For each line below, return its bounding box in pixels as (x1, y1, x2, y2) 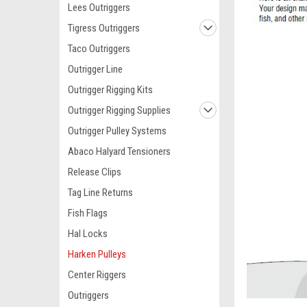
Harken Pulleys (68, 248, 126, 260)
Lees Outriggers (68, 1, 130, 14)
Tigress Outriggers (68, 22, 140, 34)
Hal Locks (68, 228, 108, 240)
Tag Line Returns (68, 186, 133, 199)
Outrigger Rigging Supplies (68, 104, 171, 116)
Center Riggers (68, 269, 126, 281)
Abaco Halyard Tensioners (68, 145, 171, 158)
